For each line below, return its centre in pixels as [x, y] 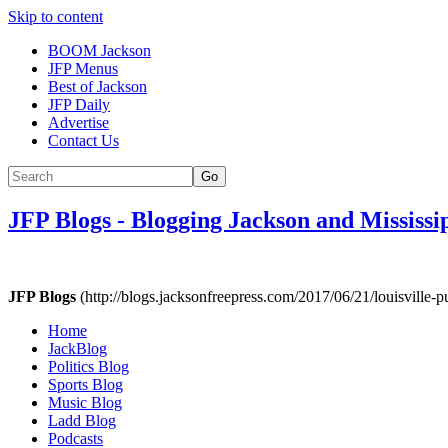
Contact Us [83, 140]
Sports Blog [85, 384]
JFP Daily [79, 104]
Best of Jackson [97, 86]
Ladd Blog [82, 420]
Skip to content [55, 16]
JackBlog [77, 348]
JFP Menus [83, 68]
